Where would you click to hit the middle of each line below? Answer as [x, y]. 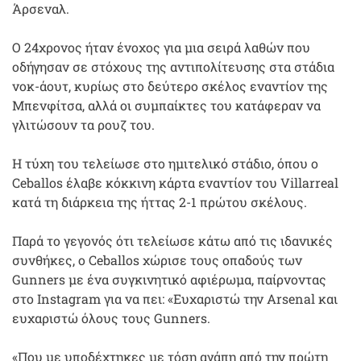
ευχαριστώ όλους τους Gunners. [111, 317]
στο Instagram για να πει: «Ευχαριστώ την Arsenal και [175, 298]
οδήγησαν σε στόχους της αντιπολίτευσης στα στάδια [173, 66]
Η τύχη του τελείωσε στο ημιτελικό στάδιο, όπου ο [165, 163]
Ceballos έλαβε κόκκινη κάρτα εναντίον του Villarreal [175, 182]
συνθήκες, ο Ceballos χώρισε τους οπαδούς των [157, 259]
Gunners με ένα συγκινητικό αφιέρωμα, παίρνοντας [169, 279]
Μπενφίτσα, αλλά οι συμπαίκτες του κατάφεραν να [166, 105]
